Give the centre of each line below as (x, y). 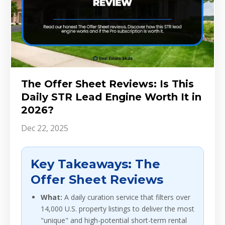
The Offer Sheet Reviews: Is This (107, 84)
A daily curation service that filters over (126, 197)
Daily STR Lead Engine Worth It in (111, 97)
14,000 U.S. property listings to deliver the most (118, 209)
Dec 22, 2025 (45, 128)
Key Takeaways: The (95, 164)
